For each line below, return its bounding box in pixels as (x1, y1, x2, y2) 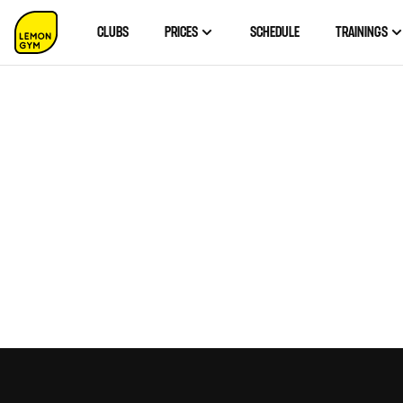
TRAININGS (335, 24, 390, 40)
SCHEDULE (249, 24, 300, 40)
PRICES (164, 24, 200, 40)
